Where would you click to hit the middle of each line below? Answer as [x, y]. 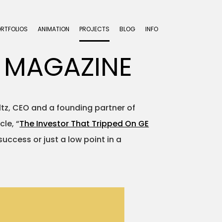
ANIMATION [54, 29]
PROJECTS [95, 29]
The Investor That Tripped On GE [84, 124]
